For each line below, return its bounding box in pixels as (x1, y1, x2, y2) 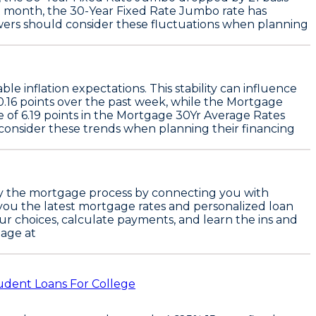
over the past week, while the (54, 95, 226, 109)
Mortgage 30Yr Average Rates (116, 108, 285, 122)
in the (78, 108, 116, 122)
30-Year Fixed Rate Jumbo (70, 4, 219, 18)
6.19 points (21, 108, 78, 122)
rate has (219, 4, 267, 18)
